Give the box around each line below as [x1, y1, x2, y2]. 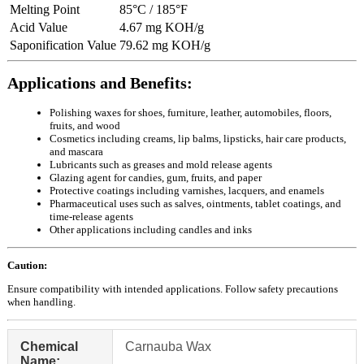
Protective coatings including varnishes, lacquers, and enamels [50, 184, 324, 197]
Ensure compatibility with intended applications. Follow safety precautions [7, 282, 338, 295]
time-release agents [50, 210, 133, 223]
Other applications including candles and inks [50, 223, 252, 236]
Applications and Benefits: [7, 75, 193, 93]
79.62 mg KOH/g [119, 37, 210, 52]
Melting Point [10, 2, 80, 16]
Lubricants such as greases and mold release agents [50, 158, 272, 171]
